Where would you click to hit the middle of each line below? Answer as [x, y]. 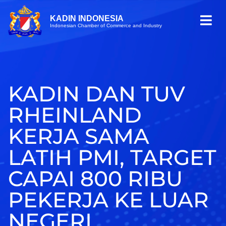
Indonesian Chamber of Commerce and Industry [106, 25]
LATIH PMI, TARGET [112, 158]
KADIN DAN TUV [97, 94]
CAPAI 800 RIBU [95, 179]
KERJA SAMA [79, 136]
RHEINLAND [75, 115]
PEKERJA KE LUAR [108, 200]
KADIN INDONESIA [87, 18]
